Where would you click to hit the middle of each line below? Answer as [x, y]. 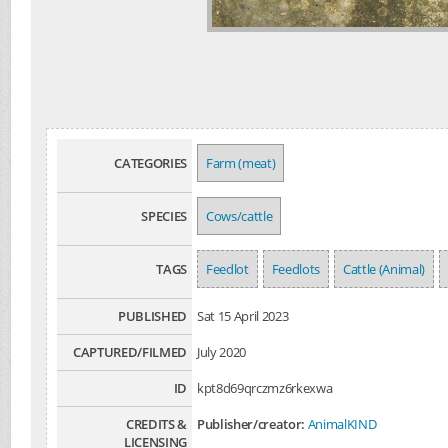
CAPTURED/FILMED [129, 352]
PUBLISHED [152, 316]
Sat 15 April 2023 [243, 316]
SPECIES [164, 216]
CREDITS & [156, 424]
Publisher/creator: [251, 424]
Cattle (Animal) [384, 269]
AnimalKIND [342, 424]
